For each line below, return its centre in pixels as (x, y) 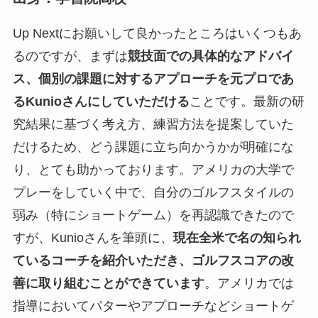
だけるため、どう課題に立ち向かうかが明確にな (153, 147)
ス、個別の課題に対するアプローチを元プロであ (153, 78)
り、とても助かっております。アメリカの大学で (153, 169)
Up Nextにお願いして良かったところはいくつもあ (157, 33)
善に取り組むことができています (108, 283)
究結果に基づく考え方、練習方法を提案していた (153, 124)
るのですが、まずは (70, 56)
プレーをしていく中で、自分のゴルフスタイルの (153, 192)
